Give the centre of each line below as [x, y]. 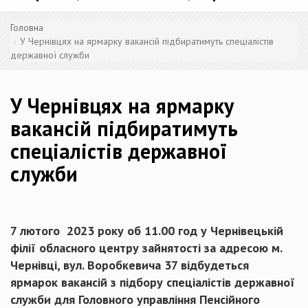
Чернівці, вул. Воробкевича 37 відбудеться [130, 265]
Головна [27, 27]
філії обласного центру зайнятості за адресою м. [146, 248]
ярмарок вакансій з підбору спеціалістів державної [153, 282]
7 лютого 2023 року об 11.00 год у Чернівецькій [147, 231]
